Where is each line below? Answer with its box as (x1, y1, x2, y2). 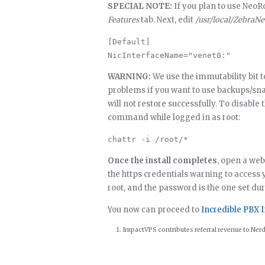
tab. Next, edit (139, 15, 195, 25)
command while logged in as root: (108, 112, 240, 122)
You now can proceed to (108, 205, 201, 215)
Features (108, 15, 139, 25)
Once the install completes (108, 156, 217, 166)
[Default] (108, 37, 150, 46)
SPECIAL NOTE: (108, 1, 172, 11)
